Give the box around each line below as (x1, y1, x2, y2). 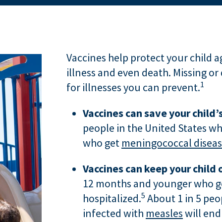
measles (146, 206, 183, 220)
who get (83, 136, 121, 150)
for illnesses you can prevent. (66, 80, 200, 94)
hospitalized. (83, 191, 141, 205)
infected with (83, 206, 146, 220)
